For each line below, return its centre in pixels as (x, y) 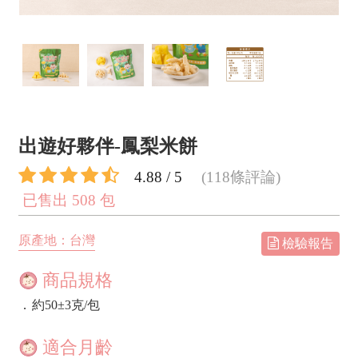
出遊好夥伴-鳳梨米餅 (108, 147)
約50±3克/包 (66, 305)
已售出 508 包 (69, 201)
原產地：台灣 (57, 241)
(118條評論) (241, 177)
